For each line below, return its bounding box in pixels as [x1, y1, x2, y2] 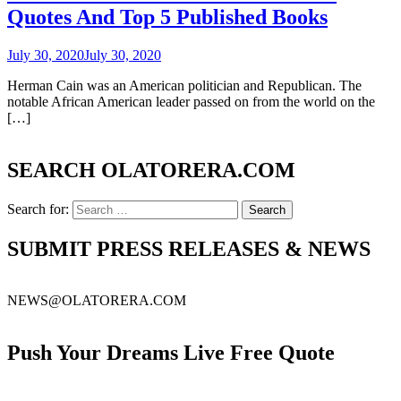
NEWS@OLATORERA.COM [7, 293, 186, 309]
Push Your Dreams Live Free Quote [7, 341, 335, 365]
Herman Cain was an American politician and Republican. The [7, 77, 362, 93]
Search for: [7, 200, 69, 217]
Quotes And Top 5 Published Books [7, 4, 328, 29]
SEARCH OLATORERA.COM [7, 158, 295, 182]
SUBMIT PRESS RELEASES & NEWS [7, 236, 371, 260]
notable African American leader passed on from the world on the [7, 93, 375, 109]
